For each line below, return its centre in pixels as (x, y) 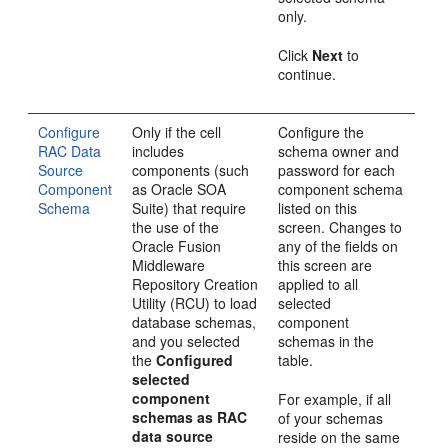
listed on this (318, 207)
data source (173, 435)
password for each (337, 169)
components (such (191, 169)
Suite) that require (189, 207)
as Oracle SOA (179, 188)
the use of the (176, 226)
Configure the (321, 131)
